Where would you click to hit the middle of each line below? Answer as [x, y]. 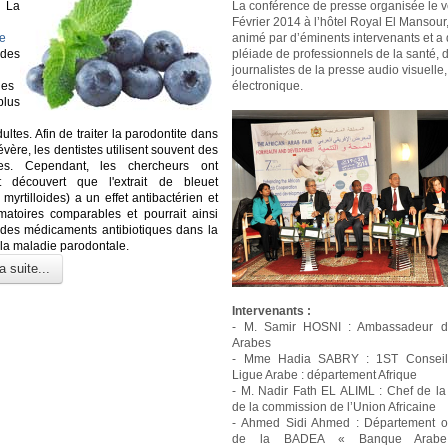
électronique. [268, 86]
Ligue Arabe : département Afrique [325, 374]
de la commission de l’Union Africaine [334, 406]
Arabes [252, 342]
